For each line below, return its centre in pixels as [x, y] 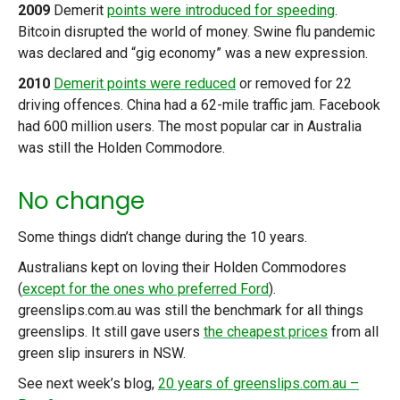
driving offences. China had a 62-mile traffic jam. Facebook [199, 104]
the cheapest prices [266, 331]
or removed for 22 [294, 83]
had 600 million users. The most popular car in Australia [190, 126]
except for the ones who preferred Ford [146, 288]
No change [81, 200]
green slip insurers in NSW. [102, 353]
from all [353, 331]
